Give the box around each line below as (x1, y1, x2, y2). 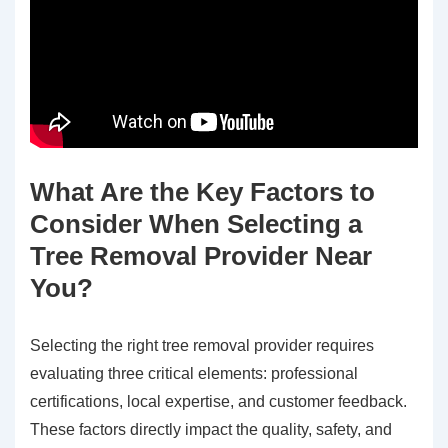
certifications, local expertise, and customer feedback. (30, 393, 407, 411)
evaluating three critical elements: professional (30, 365, 358, 383)
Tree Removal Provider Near (30, 241, 372, 272)
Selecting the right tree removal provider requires (30, 337, 374, 355)
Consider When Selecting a (30, 209, 362, 240)
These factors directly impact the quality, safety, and (30, 421, 392, 439)
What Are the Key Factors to (30, 177, 375, 208)
